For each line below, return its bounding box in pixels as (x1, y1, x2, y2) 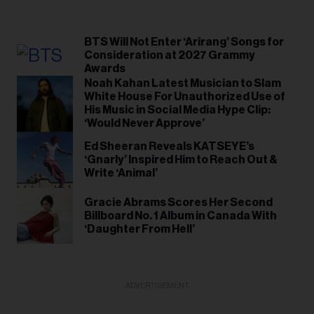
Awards (84, 63, 125, 75)
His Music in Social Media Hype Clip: (84, 104, 271, 116)
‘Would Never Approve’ (84, 118, 205, 130)
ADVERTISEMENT (125, 282, 189, 290)
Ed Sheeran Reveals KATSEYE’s (84, 140, 254, 152)
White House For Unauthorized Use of (84, 91, 285, 103)
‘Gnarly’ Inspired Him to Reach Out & (84, 153, 278, 165)
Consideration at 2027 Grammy (84, 50, 255, 62)
